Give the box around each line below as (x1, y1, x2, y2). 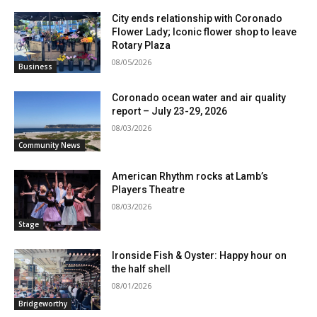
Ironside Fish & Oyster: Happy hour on (112, 250, 287, 262)
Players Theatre (112, 184, 185, 196)
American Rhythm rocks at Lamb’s (112, 171, 269, 183)
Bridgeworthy (18, 298, 67, 309)
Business (18, 61, 52, 71)
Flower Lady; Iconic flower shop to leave (112, 26, 297, 38)
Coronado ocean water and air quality (112, 91, 287, 103)
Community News (18, 140, 81, 151)
